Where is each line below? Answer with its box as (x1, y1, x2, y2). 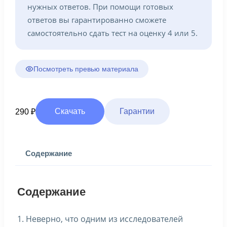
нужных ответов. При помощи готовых (27, 2, 173, 12)
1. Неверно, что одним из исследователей (17, 213, 183, 224)
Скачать (55, 107, 85, 116)
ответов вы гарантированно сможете (27, 15, 166, 25)
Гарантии (120, 107, 155, 116)
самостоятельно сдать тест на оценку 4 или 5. (27, 28, 198, 38)
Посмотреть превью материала (33, 65, 138, 73)
